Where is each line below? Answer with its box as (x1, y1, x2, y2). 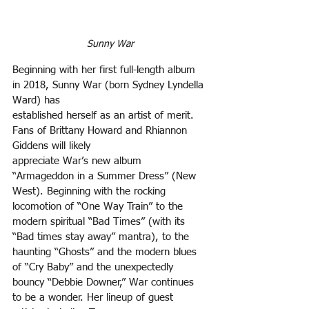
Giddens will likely (12, 141, 90, 152)
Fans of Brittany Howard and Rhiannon (12, 126, 190, 137)
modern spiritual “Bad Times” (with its (12, 217, 188, 228)
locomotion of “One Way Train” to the (12, 201, 186, 212)
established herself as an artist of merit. (12, 110, 197, 121)
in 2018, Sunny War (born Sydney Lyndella (12, 80, 207, 91)
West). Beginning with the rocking (12, 186, 169, 197)
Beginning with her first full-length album (12, 65, 199, 76)
